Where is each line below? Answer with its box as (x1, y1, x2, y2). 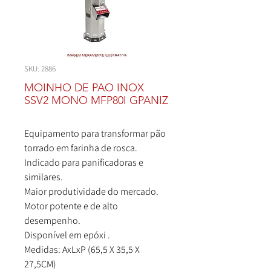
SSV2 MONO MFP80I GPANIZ (24, 94, 168, 107)
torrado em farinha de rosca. (24, 142, 137, 154)
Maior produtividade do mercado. (24, 185, 158, 198)
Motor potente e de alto (24, 200, 118, 212)
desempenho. (24, 214, 80, 227)
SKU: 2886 (24, 64, 56, 74)
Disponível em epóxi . (24, 229, 110, 241)
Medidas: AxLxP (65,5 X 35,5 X (24, 243, 140, 256)
